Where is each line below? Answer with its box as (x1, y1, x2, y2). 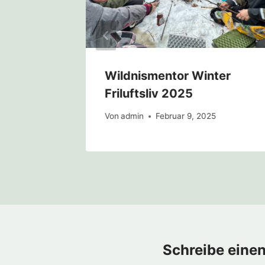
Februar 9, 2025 (156, 111, 216, 121)
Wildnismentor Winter (105, 68, 231, 83)
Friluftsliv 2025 (105, 86, 193, 101)
